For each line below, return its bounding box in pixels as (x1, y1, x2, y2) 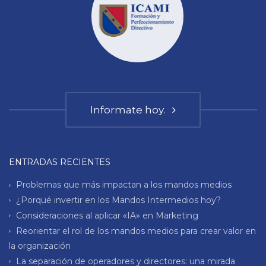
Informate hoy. (90, 104, 170, 116)
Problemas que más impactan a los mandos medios (16, 179, 232, 191)
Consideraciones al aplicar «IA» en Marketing (16, 210, 198, 221)
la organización (9, 240, 71, 251)
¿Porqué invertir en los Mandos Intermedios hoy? (16, 194, 221, 205)
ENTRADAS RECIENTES (9, 157, 110, 168)
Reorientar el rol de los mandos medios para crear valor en (16, 225, 256, 236)
